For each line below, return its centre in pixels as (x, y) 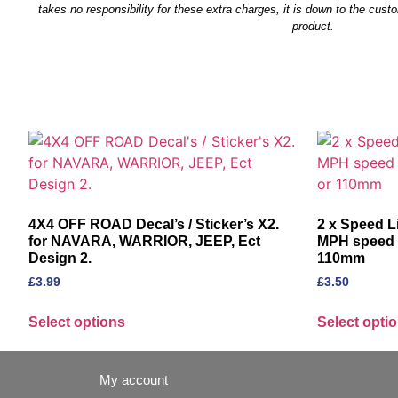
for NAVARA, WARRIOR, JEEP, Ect (144, 242)
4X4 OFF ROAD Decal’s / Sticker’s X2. (154, 225)
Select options (77, 322)
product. (313, 26)
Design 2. (60, 259)
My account (134, 380)
